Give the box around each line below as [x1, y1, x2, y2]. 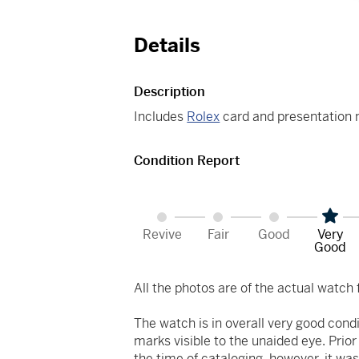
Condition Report [134, 152, 240, 170]
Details [134, 34, 201, 58]
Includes [134, 108, 188, 126]
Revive [142, 226, 182, 244]
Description [134, 83, 206, 101]
